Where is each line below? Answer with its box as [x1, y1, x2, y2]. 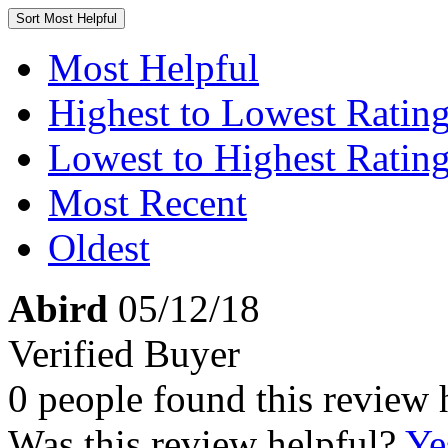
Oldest [48, 226, 150, 269]
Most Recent [48, 181, 247, 224]
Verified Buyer [8, 332, 240, 375]
